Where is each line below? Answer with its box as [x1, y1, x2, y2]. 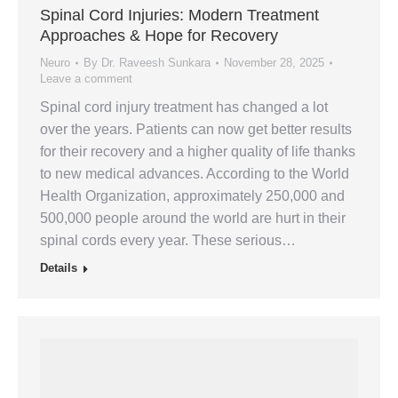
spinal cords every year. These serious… [40, 233, 296, 249]
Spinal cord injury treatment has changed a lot [40, 99, 328, 115]
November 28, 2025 [224, 56, 324, 70]
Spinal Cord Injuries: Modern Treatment [40, 6, 319, 25]
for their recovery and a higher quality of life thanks [40, 144, 355, 160]
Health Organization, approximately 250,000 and [40, 188, 345, 204]
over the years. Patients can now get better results [40, 122, 352, 138]
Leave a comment [40, 72, 132, 86]
